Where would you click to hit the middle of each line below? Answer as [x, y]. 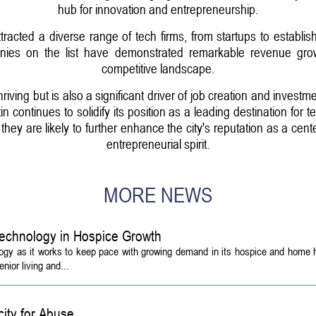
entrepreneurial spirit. [158, 143]
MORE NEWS [158, 195]
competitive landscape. [158, 68]
